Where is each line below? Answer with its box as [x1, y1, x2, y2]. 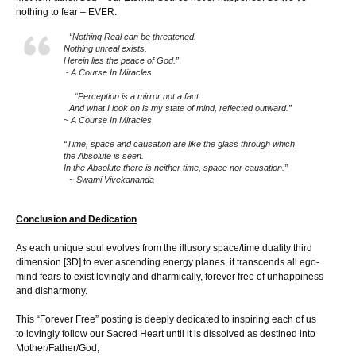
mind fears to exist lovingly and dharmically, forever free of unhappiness [16, 271, 323, 283]
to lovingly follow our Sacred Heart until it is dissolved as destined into [16, 328, 315, 340]
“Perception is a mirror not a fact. [64, 91, 201, 102]
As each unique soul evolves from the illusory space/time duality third [16, 242, 312, 254]
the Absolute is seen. [64, 151, 149, 161]
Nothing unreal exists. [64, 44, 153, 54]
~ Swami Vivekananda [64, 175, 154, 185]
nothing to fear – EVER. [16, 6, 117, 18]
